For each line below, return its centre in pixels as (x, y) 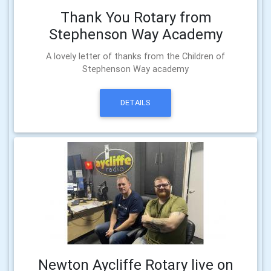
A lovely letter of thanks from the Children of (135, 56)
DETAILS (135, 103)
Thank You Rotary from (135, 17)
